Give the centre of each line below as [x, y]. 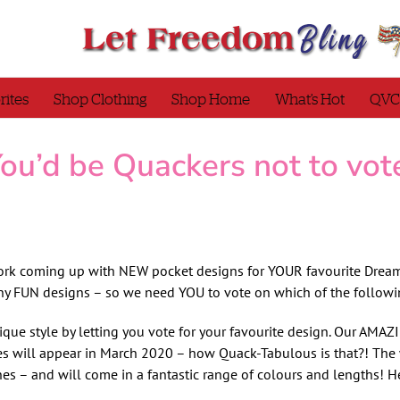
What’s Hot [310, 99]
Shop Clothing [100, 99]
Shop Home [211, 99]
